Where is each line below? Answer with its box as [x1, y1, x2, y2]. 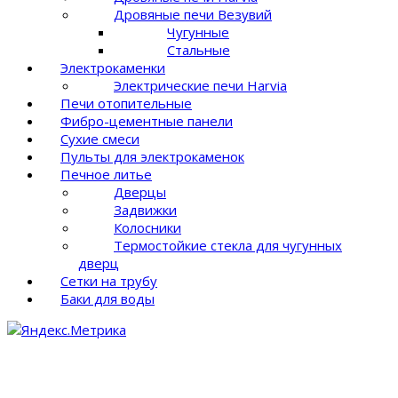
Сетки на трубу [60, 271, 157, 290]
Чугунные [167, 22, 229, 41]
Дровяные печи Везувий [114, 4, 272, 23]
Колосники [114, 218, 181, 236]
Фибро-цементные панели [60, 111, 233, 130]
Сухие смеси [60, 129, 139, 147]
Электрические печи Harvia [114, 76, 287, 94]
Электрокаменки [60, 58, 165, 76]
